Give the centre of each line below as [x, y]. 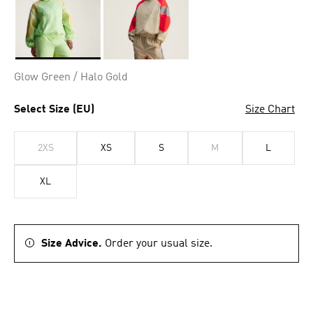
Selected [36, 66]
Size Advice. [73, 244]
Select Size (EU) [54, 110]
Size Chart [270, 110]
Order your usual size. [159, 244]
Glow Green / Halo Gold [71, 78]
